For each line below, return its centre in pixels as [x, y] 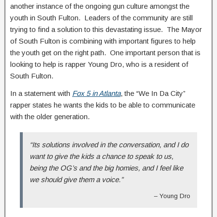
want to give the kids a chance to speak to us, [101, 156]
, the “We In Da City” [153, 93]
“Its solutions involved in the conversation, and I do [109, 145]
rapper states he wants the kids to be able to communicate [103, 105]
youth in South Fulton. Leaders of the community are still [101, 18]
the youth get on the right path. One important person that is [105, 53]
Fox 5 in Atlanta [96, 93]
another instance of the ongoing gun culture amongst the [100, 6]
